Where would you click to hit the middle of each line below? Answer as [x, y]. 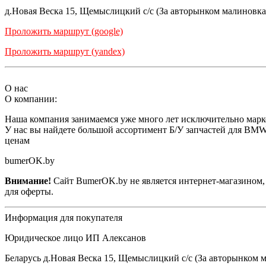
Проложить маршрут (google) [64, 31]
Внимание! [28, 180]
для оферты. [29, 191]
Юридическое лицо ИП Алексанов [75, 237]
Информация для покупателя [64, 217]
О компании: [31, 99]
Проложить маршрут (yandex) [65, 51]
